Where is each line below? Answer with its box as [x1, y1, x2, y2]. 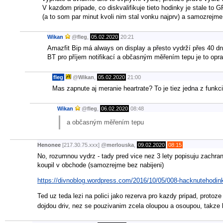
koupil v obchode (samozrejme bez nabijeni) [37, 161, 164, 169]
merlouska [107, 142, 134, 148]
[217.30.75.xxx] [61, 142, 101, 148]
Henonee [37, 142, 61, 148]
